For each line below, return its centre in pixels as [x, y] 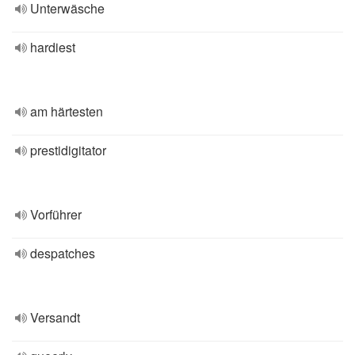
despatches [63, 253]
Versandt [55, 317]
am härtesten [67, 111]
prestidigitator [68, 150]
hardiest [53, 47]
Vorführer [56, 214]
